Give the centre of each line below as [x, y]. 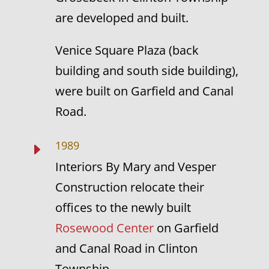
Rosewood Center [104, 228]
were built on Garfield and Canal [144, 91]
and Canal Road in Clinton [126, 248]
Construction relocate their [129, 187]
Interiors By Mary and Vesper [135, 167]
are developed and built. [122, 18]
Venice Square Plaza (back [127, 50]
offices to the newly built [123, 207]
